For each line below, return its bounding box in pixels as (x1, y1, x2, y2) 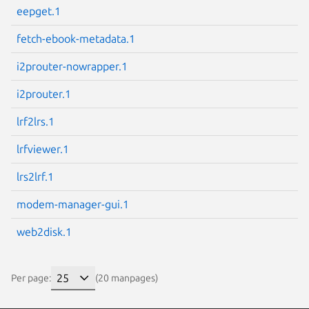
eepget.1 (17, 4, 61, 17)
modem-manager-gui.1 (17, 197, 129, 210)
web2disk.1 (17, 225, 72, 238)
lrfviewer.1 (17, 142, 69, 155)
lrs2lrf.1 (17, 170, 54, 183)
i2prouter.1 (17, 87, 71, 100)
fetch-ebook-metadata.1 (17, 32, 135, 45)
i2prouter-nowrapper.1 (17, 59, 128, 72)
